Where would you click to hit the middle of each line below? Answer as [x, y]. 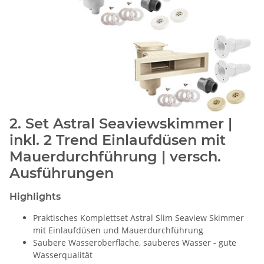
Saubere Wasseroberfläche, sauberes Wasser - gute [135, 242]
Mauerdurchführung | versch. [115, 156]
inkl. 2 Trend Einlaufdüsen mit [118, 140]
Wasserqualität [63, 255]
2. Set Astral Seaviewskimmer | [121, 123]
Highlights [35, 196]
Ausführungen [62, 173]
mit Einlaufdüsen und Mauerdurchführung [118, 230]
